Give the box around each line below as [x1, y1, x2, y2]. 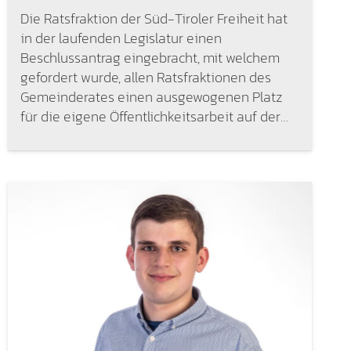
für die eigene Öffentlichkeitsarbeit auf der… [20, 105, 288, 127]
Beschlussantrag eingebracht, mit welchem [20, 46, 280, 68]
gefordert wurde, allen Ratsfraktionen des [20, 66, 271, 88]
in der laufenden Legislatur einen [20, 27, 222, 49]
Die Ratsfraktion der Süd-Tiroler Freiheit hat [20, 7, 288, 29]
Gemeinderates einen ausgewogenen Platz [20, 85, 283, 107]
